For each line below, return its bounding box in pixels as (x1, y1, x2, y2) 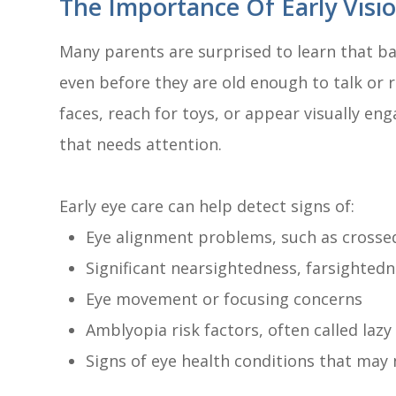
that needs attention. (59, 133, 223, 155)
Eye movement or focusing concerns (86, 287, 363, 309)
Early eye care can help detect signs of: (59, 194, 355, 217)
